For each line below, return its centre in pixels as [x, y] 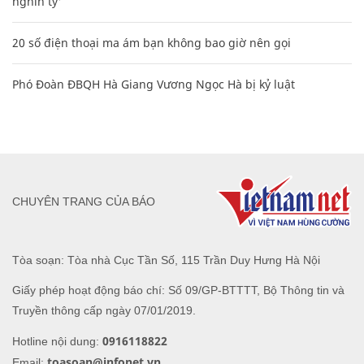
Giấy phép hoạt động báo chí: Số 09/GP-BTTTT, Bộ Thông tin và [178, 290]
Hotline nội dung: [57, 341]
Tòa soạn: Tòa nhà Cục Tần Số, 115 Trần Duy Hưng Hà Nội [166, 260]
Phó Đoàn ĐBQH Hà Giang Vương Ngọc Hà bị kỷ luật [154, 84]
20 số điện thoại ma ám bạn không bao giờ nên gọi [152, 42]
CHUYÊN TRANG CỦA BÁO [84, 202]
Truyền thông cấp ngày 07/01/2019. [104, 310]
